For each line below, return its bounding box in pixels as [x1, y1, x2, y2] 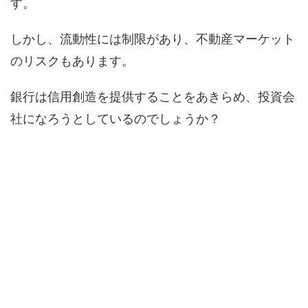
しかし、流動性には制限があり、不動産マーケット [10, 32, 295, 47]
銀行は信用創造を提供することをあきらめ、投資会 [10, 89, 295, 104]
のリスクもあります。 [10, 54, 134, 69]
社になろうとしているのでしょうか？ [10, 111, 221, 126]
